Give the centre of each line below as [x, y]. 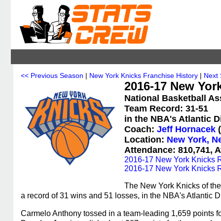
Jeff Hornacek [186, 129]
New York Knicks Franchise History [144, 75]
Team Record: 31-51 [166, 109]
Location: [146, 140]
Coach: [141, 129]
